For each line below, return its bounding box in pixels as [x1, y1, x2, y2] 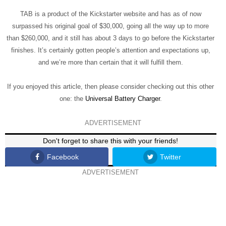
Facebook [46, 153, 79, 161]
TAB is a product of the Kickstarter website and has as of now [20, 10, 201, 18]
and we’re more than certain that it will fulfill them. [38, 59, 183, 67]
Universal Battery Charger [85, 95, 160, 103]
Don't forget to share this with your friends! [43, 137, 179, 145]
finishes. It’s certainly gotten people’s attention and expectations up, [11, 46, 210, 54]
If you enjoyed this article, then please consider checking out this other [7, 83, 214, 91]
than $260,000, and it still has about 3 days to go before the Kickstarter [7, 34, 215, 42]
